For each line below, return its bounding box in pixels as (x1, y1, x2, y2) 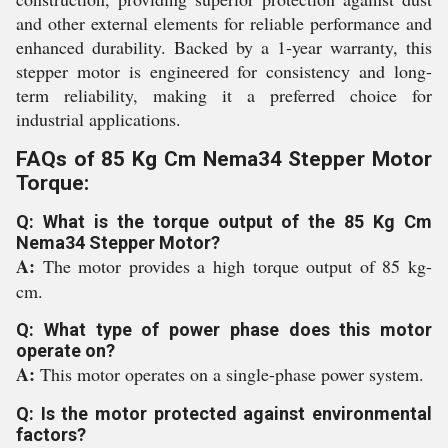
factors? (16, 424, 86, 445)
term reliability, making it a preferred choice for (16, 83, 432, 107)
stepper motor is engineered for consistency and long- (16, 59, 432, 83)
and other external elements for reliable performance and (16, 11, 432, 35)
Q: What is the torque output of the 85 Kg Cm (16, 211, 432, 232)
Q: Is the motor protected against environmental (16, 403, 432, 424)
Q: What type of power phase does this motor (16, 319, 432, 340)
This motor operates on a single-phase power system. (40, 362, 424, 386)
